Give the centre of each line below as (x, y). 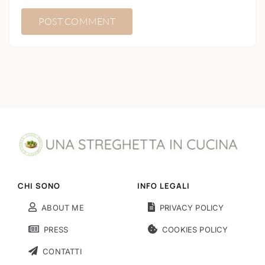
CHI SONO (39, 186)
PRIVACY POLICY (192, 207)
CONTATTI (62, 251)
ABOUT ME (63, 207)
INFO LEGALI (163, 186)
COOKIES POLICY (195, 229)
